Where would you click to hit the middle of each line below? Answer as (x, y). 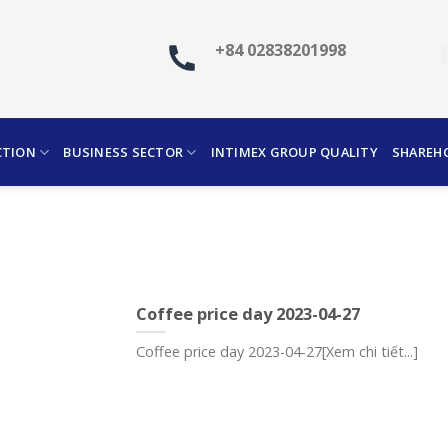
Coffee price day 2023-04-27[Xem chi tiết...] (277, 352)
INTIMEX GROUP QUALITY (294, 152)
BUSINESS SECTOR (123, 152)
